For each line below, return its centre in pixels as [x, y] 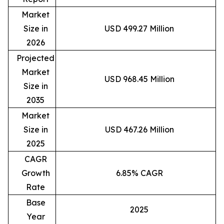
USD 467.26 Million [139, 129]
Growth [35, 173]
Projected [35, 58]
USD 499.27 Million [139, 28]
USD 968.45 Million [139, 79]
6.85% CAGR [139, 173]
